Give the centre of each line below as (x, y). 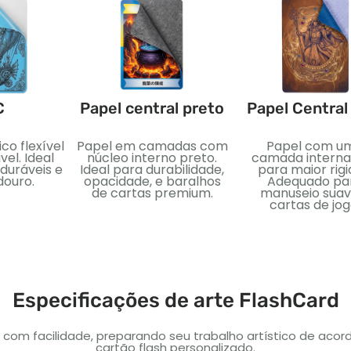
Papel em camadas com (152, 146)
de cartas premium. (152, 193)
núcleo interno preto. (152, 157)
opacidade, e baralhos (152, 181)
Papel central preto (152, 108)
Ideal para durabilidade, (152, 169)
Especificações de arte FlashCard (175, 300)
